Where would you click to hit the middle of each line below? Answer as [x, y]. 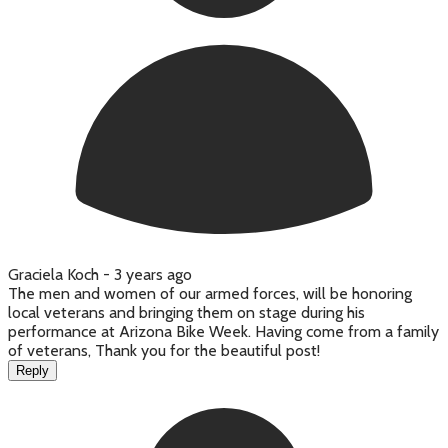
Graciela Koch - [61, 275]
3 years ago [153, 275]
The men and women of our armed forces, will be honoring [210, 294]
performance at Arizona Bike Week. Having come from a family [223, 332]
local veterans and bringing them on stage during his [186, 313]
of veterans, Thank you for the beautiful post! [164, 351]
